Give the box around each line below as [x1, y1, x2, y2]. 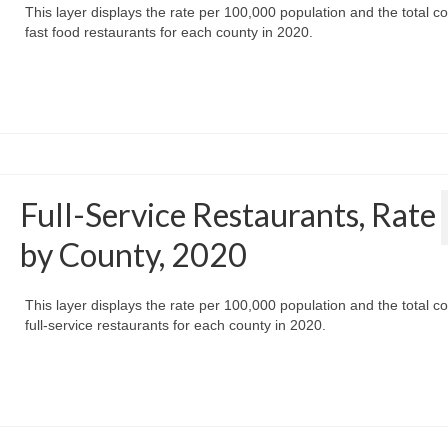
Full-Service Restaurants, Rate [19, 195, 436, 235]
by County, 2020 [19, 235, 247, 275]
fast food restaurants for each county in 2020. [24, 24, 313, 41]
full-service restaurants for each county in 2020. [24, 317, 326, 334]
